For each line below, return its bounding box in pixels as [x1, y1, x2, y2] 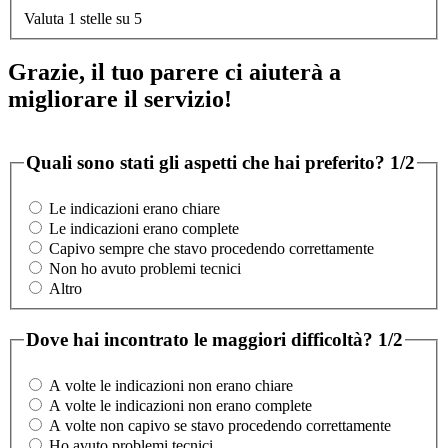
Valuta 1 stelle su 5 [24, 9, 142, 27]
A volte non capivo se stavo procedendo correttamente [49, 417, 391, 435]
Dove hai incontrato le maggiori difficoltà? [26, 329, 378, 351]
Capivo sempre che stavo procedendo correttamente [49, 240, 374, 258]
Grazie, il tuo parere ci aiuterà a [8, 59, 341, 86]
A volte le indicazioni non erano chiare [49, 377, 293, 395]
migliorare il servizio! [8, 86, 232, 113]
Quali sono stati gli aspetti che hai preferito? [26, 152, 390, 174]
